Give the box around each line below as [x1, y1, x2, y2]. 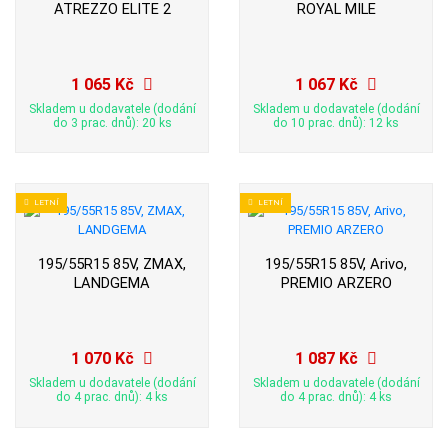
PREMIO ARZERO [280, 273, 392, 292]
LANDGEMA [74, 273, 150, 292]
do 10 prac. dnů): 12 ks [273, 116, 399, 131]
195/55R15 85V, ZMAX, [38, 254, 186, 273]
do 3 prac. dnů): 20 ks [52, 116, 172, 131]
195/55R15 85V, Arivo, [265, 254, 407, 273]
